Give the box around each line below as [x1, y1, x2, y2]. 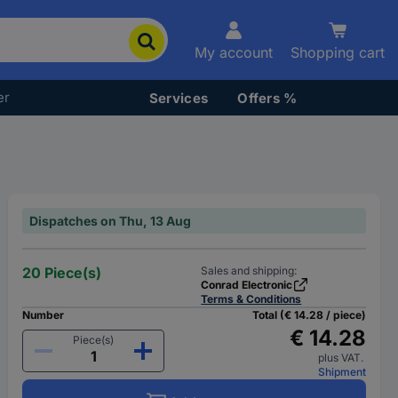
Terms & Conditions [201, 292, 302, 306]
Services [148, 89, 209, 107]
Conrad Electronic [201, 278, 293, 291]
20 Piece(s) [22, 264, 102, 282]
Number [22, 308, 65, 322]
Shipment [317, 365, 366, 378]
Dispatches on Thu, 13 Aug [29, 213, 192, 228]
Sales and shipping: [201, 264, 298, 277]
